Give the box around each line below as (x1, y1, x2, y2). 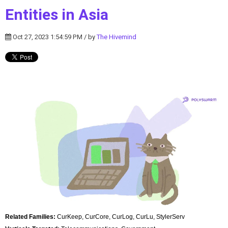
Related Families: (5, 213, 57, 220)
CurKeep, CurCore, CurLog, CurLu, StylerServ (57, 213, 185, 220)
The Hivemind (97, 32, 136, 42)
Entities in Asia (5, 4, 108, 26)
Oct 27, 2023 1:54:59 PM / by (11, 32, 97, 42)
